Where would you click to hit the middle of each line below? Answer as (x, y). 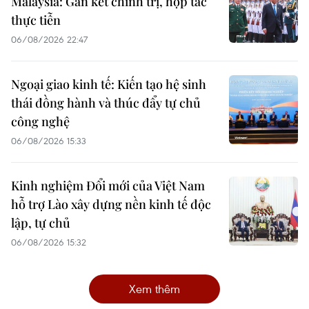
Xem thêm (154, 288)
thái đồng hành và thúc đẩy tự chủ (106, 102)
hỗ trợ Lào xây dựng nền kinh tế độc (111, 204)
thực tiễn (36, 20)
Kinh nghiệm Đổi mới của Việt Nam (108, 185)
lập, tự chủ (41, 222)
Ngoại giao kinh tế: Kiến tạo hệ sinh (109, 84)
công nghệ (40, 121)
